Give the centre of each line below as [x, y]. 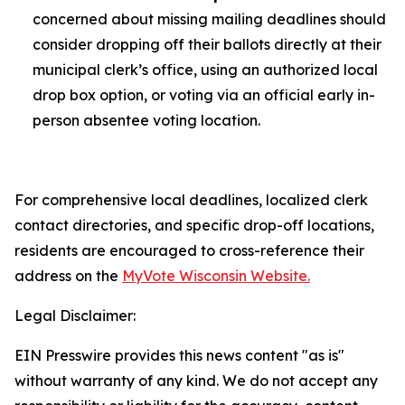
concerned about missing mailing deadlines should [209, 19]
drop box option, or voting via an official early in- [204, 95]
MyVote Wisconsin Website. [216, 276]
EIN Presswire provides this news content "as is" [179, 355]
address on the [68, 276]
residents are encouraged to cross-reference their [189, 250]
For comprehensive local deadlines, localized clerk [191, 200]
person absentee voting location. [146, 120]
